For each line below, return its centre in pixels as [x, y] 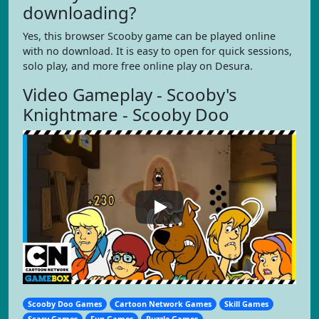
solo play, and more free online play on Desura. [138, 66]
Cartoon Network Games [163, 304]
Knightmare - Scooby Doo [126, 114]
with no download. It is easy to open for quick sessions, [157, 51]
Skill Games [247, 304]
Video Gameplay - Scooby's [130, 94]
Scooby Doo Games [65, 304]
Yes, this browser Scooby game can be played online [149, 36]
